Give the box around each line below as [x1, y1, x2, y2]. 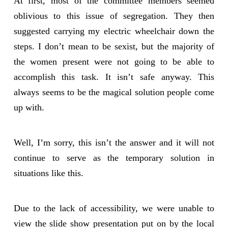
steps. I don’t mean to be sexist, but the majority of [13, 41, 215, 52]
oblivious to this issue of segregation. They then [13, 11, 215, 21]
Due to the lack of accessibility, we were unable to [13, 203, 215, 213]
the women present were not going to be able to [13, 56, 215, 67]
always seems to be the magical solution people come [13, 87, 215, 98]
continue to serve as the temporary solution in [13, 152, 215, 163]
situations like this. [13, 167, 83, 178]
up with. [13, 102, 44, 113]
